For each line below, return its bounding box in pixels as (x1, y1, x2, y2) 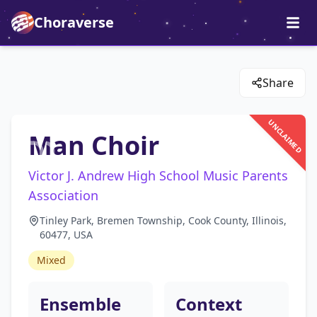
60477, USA (40, 228, 93, 241)
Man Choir (28, 128, 159, 163)
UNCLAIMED (265, 117, 304, 155)
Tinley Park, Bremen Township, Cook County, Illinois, (40, 214, 287, 227)
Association (28, 187, 98, 204)
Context (175, 292, 242, 316)
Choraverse (34, 13, 114, 32)
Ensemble (40, 292, 121, 316)
